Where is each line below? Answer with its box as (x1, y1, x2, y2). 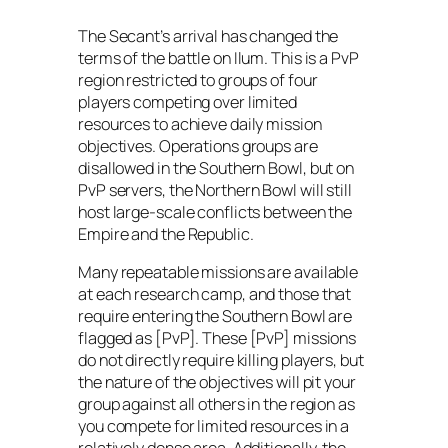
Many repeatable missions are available (78, 261, 359, 284)
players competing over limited (78, 91, 297, 114)
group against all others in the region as (78, 393, 355, 416)
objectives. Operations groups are (78, 135, 318, 158)
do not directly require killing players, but (78, 349, 364, 372)
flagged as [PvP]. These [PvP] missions (78, 327, 357, 350)
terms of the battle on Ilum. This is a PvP (78, 47, 359, 70)
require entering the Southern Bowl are (78, 305, 353, 328)
